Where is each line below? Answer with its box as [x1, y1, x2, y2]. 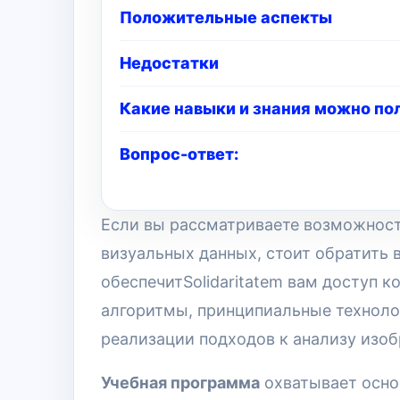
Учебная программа [101, 373, 260, 392]
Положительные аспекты [120, 8, 332, 27]
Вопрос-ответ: [120, 145, 238, 163]
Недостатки [120, 54, 219, 72]
